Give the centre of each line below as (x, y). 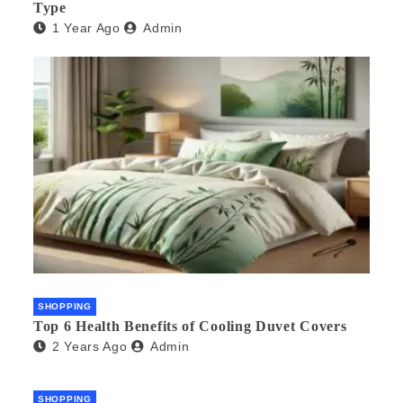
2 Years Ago (90, 347)
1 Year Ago (86, 28)
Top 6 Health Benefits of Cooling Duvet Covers (190, 327)
